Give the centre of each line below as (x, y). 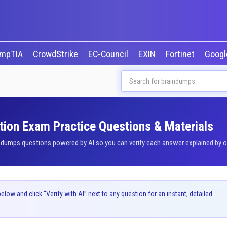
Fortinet (181, 54)
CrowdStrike (56, 54)
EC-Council (109, 54)
